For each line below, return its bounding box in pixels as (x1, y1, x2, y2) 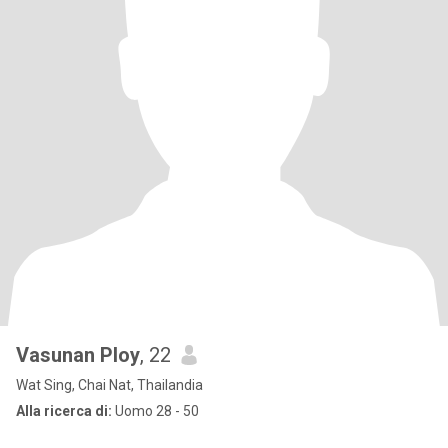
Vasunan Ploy (16, 343, 140, 367)
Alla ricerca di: (16, 403, 112, 419)
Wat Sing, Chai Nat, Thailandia (16, 377, 203, 393)
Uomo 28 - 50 (112, 403, 199, 419)
